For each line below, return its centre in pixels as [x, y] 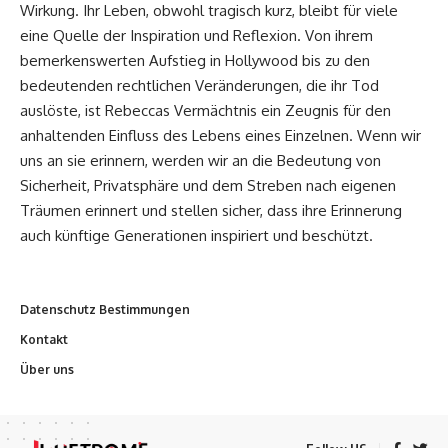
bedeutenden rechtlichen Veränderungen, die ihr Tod [199, 85]
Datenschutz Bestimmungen [105, 310]
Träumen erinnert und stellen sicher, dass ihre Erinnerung [211, 210]
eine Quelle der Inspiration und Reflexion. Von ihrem [196, 35]
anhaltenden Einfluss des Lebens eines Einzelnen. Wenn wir [220, 135]
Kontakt [44, 340]
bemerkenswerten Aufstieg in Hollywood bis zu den [195, 60]
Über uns [47, 370]
